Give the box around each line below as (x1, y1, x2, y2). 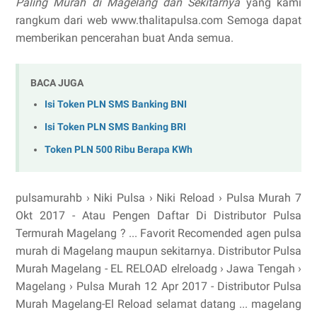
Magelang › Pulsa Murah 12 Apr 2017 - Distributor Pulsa (16, 279, 301, 294)
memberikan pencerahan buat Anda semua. (16, 30, 234, 45)
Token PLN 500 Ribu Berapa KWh (45, 143, 192, 156)
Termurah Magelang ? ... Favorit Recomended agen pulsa (16, 226, 301, 241)
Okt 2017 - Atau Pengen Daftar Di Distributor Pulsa (16, 209, 301, 223)
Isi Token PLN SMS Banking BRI (45, 121, 186, 133)
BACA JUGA (30, 76, 83, 88)
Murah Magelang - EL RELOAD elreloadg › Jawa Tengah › (16, 262, 301, 276)
